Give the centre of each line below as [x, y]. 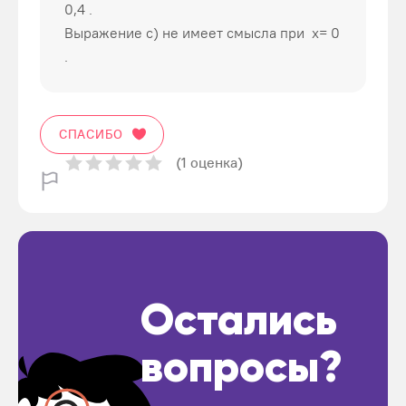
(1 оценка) [209, 162]
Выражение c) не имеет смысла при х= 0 [202, 33]
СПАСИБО [91, 134]
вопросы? [242, 370]
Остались [239, 323]
